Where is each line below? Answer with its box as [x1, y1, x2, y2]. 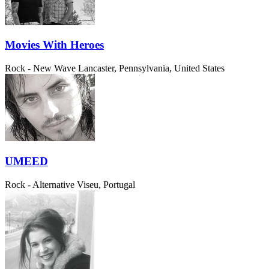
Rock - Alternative [5, 179, 74, 190]
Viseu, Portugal [77, 179, 135, 190]
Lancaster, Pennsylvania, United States [78, 63, 225, 74]
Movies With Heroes [5, 38, 104, 52]
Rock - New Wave [5, 63, 76, 74]
